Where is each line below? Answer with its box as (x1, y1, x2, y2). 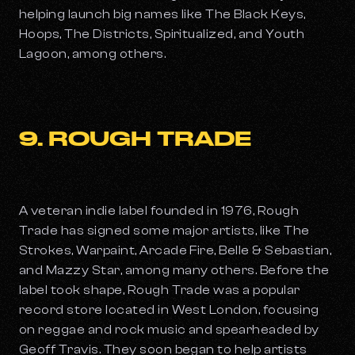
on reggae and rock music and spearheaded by (19, 323, 319, 338)
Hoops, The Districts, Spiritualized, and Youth (19, 27, 305, 42)
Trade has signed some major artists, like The (19, 223, 310, 239)
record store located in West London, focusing (19, 303, 319, 318)
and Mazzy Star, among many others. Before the (19, 263, 330, 278)
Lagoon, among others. (19, 47, 169, 62)
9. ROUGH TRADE (19, 127, 251, 151)
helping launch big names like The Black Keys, (19, 7, 306, 22)
